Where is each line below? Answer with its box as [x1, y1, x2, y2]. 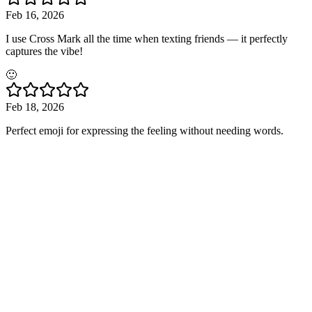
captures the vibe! [6, 45, 83, 58]
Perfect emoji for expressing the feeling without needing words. [6, 125, 283, 137]
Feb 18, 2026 [6, 101, 64, 114]
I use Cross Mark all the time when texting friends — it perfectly [6, 33, 288, 45]
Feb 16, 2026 [6, 9, 64, 22]
